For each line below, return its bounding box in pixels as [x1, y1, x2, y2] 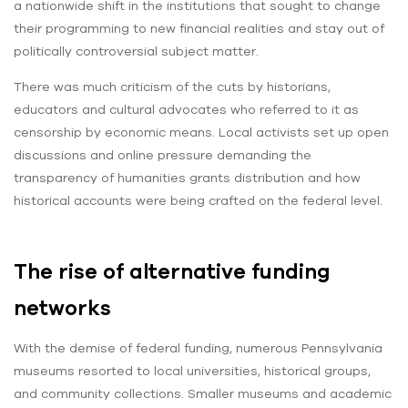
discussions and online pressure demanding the [14, 147, 311, 162]
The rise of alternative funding [14, 260, 330, 284]
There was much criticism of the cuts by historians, [14, 78, 331, 94]
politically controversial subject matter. [14, 43, 259, 58]
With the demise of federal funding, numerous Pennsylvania [14, 341, 382, 356]
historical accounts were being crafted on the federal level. [14, 192, 382, 208]
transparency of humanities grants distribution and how [14, 169, 361, 185]
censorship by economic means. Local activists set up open [14, 124, 389, 139]
